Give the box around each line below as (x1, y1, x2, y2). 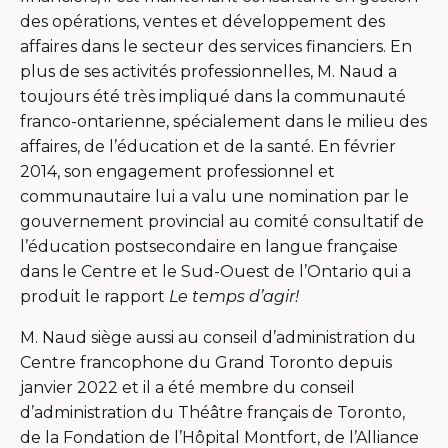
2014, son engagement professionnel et (20, 161, 335, 181)
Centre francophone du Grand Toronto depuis (20, 352, 392, 372)
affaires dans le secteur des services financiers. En (20, 36, 412, 56)
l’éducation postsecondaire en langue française (20, 236, 398, 256)
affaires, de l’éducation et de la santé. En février (20, 136, 396, 156)
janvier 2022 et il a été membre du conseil (20, 377, 355, 397)
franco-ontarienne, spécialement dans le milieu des (20, 111, 427, 131)
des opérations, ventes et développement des (20, 11, 385, 31)
